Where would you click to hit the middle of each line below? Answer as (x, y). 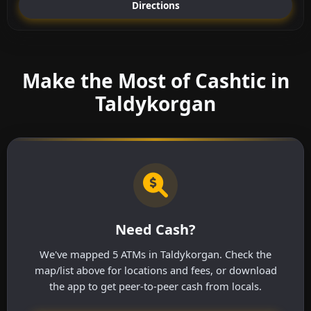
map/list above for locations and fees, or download (155, 270)
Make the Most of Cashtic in (155, 81)
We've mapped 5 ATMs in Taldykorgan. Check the (155, 254)
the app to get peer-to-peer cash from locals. (155, 286)
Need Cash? (155, 230)
